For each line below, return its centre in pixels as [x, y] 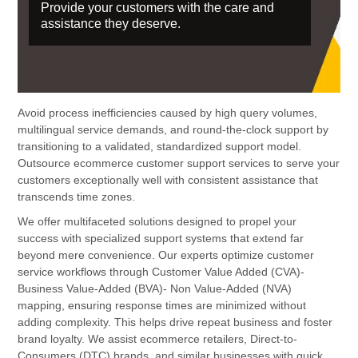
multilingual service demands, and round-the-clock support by [173, 130]
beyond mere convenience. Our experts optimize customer [166, 255]
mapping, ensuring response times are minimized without [162, 306]
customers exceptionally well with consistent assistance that [168, 180]
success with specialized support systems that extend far [161, 239]
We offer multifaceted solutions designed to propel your [157, 222]
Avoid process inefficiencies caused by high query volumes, [168, 113]
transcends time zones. [77, 197]
